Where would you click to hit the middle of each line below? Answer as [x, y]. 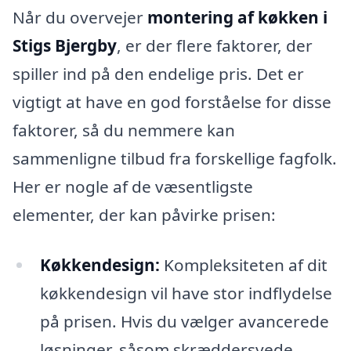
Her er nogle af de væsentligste [133, 187]
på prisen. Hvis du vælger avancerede [184, 322]
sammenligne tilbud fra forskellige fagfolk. [175, 159]
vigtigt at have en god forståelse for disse [172, 102]
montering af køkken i [237, 18]
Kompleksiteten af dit [243, 265]
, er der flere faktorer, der [215, 46]
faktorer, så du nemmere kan [124, 130]
